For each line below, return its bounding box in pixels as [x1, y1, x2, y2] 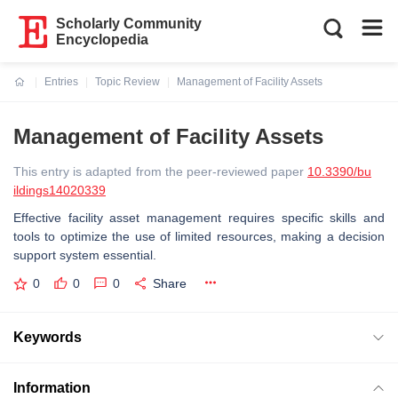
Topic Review [95, 76, 160, 88]
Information [13, 379, 91, 395]
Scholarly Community [56, 16, 203, 31]
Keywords [13, 329, 82, 345]
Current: [14, 86, 56, 99]
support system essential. [13, 248, 156, 262]
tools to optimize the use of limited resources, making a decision [13, 229, 385, 243]
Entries [44, 76, 78, 88]
